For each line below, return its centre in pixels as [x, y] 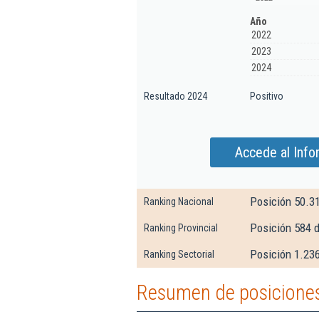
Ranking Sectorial [179, 254]
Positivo [267, 96]
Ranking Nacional [179, 202]
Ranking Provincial [181, 228]
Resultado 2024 [176, 96]
